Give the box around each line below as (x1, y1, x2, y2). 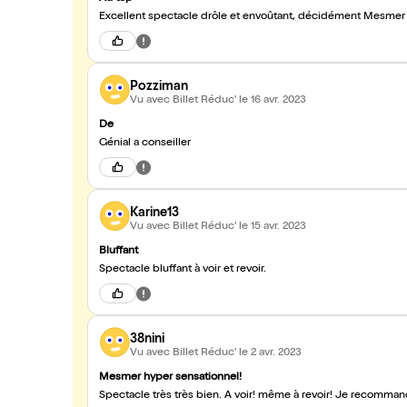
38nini (130, 333, 164, 346)
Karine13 (130, 206, 179, 220)
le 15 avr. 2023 (239, 221, 306, 233)
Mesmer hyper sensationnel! (99, 372, 242, 383)
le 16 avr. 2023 (239, 94, 306, 106)
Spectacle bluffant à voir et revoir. (99, 264, 266, 275)
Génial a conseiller (99, 138, 191, 149)
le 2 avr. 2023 (239, 347, 302, 359)
